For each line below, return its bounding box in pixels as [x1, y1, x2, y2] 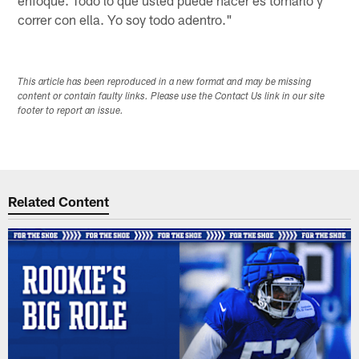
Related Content [8, 193, 110, 210]
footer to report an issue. [18, 106, 124, 116]
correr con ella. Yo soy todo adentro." [18, 10, 233, 27]
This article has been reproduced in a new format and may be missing [18, 77, 313, 87]
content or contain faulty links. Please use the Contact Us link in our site [18, 91, 325, 102]
